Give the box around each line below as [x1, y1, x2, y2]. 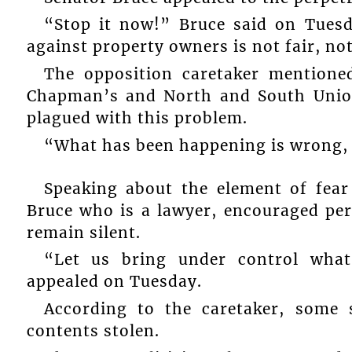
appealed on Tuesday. [26, 272, 202, 291]
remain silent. [26, 222, 141, 242]
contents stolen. [26, 321, 159, 341]
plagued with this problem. [26, 108, 247, 128]
